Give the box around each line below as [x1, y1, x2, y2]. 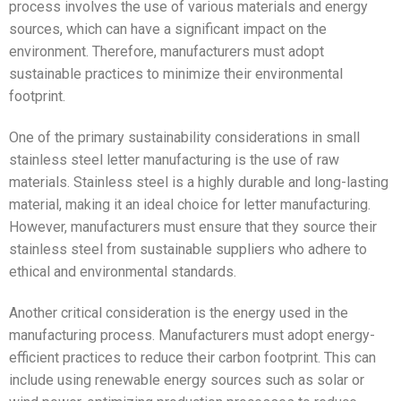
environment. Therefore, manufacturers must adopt [9, 43, 324, 61]
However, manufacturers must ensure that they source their [9, 218, 377, 236]
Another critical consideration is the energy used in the [9, 303, 348, 321]
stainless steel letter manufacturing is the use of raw [9, 151, 339, 169]
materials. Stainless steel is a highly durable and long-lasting [9, 174, 388, 192]
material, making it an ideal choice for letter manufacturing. [9, 196, 371, 214]
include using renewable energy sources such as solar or [9, 371, 364, 388]
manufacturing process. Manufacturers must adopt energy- [9, 326, 375, 344]
